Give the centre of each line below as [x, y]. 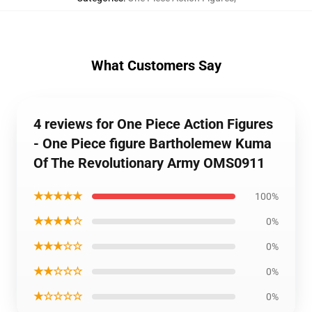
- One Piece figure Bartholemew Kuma [153, 143]
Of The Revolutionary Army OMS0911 [149, 163]
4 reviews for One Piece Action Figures [153, 124]
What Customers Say [156, 65]
